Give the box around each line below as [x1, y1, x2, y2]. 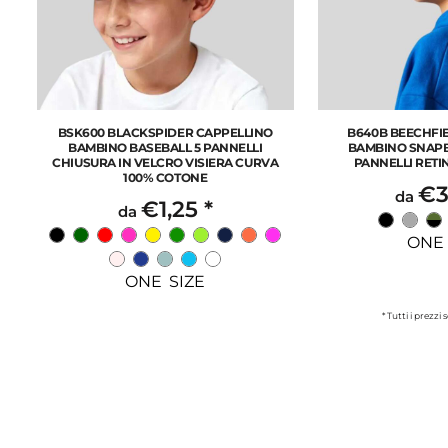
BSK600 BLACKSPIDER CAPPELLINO [57, 125, 273, 141]
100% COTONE [123, 170, 208, 186]
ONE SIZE [125, 272, 206, 292]
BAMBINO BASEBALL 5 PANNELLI [68, 140, 263, 156]
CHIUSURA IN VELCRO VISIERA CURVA [52, 155, 279, 171]
